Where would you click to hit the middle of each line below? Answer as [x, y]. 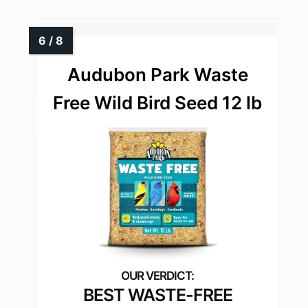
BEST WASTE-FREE [157, 295]
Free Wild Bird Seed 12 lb [157, 103]
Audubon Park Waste [157, 75]
